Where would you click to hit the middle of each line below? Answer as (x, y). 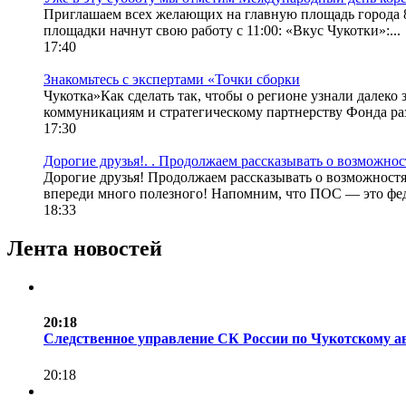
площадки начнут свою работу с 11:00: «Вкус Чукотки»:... (222, 31)
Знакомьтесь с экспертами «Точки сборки (172, 80)
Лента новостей (85, 249)
